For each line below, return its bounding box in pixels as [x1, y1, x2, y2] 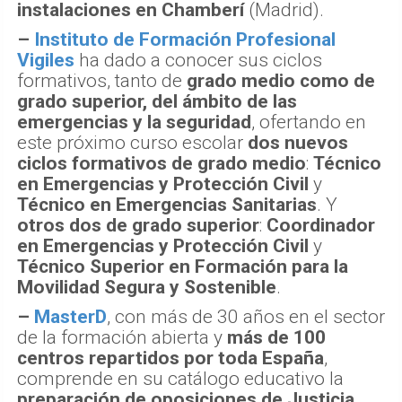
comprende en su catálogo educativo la [17, 367, 344, 389]
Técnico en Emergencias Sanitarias [17, 193, 317, 215]
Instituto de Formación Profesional [34, 28, 336, 50]
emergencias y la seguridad [17, 110, 251, 133]
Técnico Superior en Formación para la [17, 255, 348, 277]
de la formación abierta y [17, 326, 227, 348]
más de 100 [227, 326, 326, 348]
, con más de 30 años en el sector [107, 305, 385, 328]
